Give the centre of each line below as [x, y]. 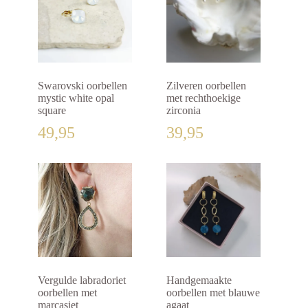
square [52, 111]
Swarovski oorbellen [82, 86]
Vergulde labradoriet [82, 280]
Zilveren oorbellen [207, 86]
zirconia [184, 111]
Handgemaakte [199, 280]
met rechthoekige [204, 98]
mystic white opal [76, 98]
